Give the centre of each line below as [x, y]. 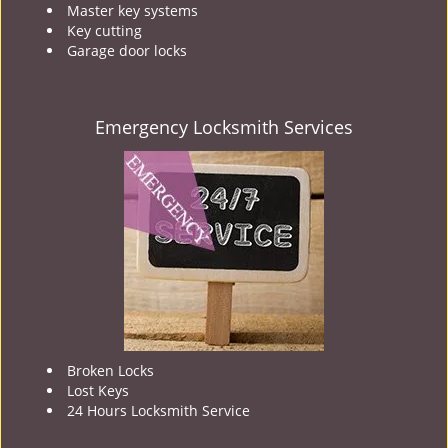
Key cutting [104, 30]
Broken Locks [110, 370]
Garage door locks [127, 50]
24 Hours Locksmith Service [158, 410]
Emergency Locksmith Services [224, 127]
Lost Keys [98, 390]
